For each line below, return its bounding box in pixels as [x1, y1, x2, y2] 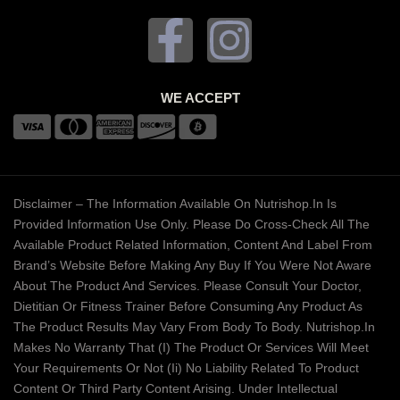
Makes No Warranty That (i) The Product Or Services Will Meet [13, 340, 369, 355]
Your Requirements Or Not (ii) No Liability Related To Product [13, 361, 359, 376]
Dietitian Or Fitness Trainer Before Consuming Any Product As [13, 299, 362, 314]
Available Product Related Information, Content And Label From [13, 237, 372, 253]
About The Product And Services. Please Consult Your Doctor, [13, 279, 362, 294]
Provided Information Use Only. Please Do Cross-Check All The [13, 217, 370, 232]
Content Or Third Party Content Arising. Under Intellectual [13, 381, 337, 396]
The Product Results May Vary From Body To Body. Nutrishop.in [13, 320, 375, 335]
